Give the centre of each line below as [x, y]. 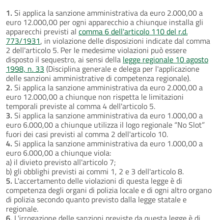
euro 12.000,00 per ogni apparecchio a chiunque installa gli [105, 22]
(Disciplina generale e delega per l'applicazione [122, 69]
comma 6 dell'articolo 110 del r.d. [133, 31]
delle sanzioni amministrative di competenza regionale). [98, 78]
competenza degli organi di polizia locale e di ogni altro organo [109, 190]
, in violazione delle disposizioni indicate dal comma [125, 41]
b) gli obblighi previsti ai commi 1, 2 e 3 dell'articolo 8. [95, 171]
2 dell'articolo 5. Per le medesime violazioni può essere [96, 50]
